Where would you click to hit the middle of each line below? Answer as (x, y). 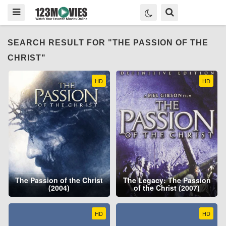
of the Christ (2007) (167, 188)
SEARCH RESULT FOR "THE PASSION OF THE (108, 43)
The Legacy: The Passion (167, 180)
